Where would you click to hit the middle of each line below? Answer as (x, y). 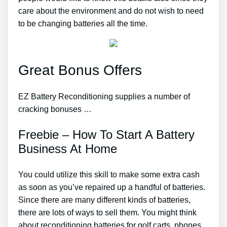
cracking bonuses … (55, 109)
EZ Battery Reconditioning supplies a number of (104, 97)
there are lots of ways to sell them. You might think (107, 213)
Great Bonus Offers (80, 70)
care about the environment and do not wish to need (111, 11)
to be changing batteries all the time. (83, 23)
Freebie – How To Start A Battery (106, 135)
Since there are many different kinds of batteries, (104, 200)
